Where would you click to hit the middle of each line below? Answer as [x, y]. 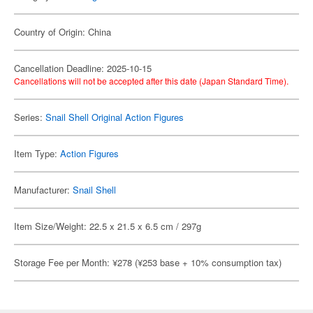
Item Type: [37, 153]
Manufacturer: [43, 190]
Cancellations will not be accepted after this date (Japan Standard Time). [151, 81]
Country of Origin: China [63, 32]
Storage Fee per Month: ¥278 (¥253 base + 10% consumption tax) [148, 262]
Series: [30, 117]
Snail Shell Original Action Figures [115, 117]
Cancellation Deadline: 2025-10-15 [83, 68]
